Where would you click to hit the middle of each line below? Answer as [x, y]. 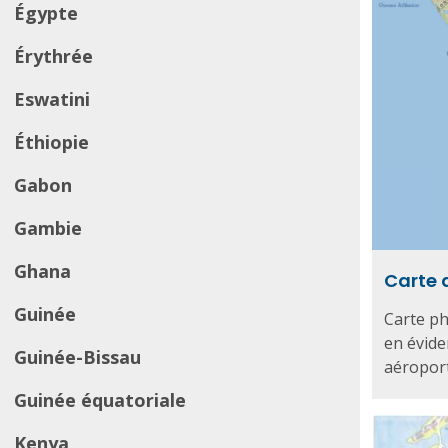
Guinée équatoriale [100, 400]
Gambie [48, 228]
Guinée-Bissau [77, 357]
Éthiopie [51, 142]
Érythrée [53, 56]
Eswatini [52, 99]
